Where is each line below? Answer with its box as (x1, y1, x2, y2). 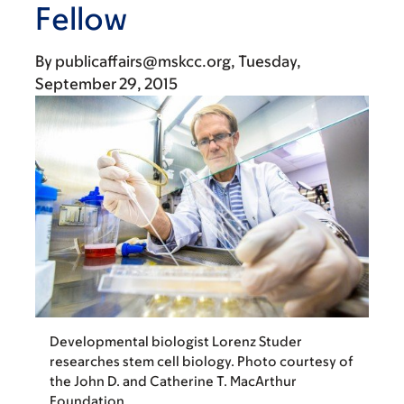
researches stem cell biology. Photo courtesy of (50, 353, 353, 370)
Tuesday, (238, 52, 301, 70)
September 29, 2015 (35, 75, 178, 93)
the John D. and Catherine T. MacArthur (50, 373, 297, 390)
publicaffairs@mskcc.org (55, 52, 231, 70)
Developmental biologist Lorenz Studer (50, 334, 302, 350)
